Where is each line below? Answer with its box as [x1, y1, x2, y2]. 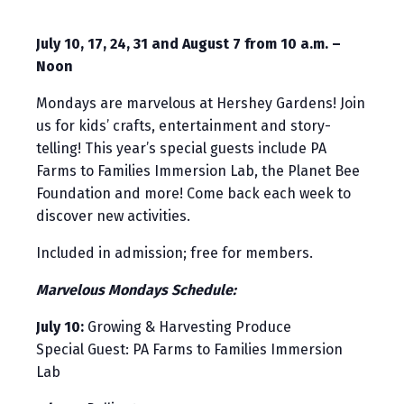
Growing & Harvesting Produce [84, 318, 291, 336]
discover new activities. [36, 207, 190, 225]
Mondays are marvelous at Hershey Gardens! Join [36, 95, 365, 113]
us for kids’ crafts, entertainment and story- [36, 117, 331, 135]
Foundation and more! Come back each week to [36, 185, 351, 203]
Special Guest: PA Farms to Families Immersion [36, 341, 343, 359]
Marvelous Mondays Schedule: [36, 281, 236, 299]
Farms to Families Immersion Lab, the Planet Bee [36, 162, 360, 180]
